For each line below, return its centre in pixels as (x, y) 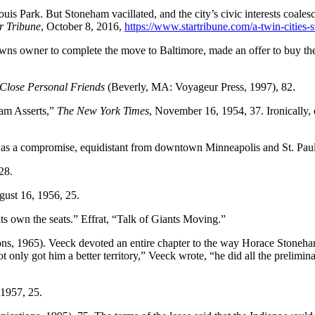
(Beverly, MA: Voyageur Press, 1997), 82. (200, 86)
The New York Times (103, 110)
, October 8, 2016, (83, 26)
